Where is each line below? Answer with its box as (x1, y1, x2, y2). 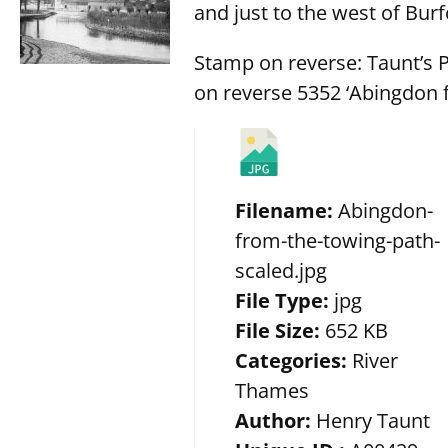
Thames (235, 376, 310, 404)
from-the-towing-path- (235, 226, 441, 254)
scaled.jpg (235, 256, 328, 284)
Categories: (235, 346, 353, 374)
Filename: (235, 196, 339, 224)
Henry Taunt (316, 406, 431, 434)
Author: (235, 406, 317, 434)
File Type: (235, 286, 335, 314)
